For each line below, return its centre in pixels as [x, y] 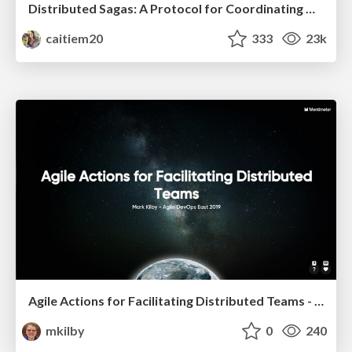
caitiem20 [73, 38]
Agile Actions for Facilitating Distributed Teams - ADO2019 [319, 301]
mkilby [64, 331]
